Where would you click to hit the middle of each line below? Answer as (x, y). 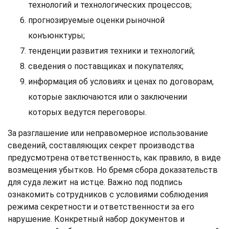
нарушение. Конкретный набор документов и (96, 219)
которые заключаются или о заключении (108, 97)
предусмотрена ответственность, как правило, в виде (114, 157)
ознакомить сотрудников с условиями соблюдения (108, 194)
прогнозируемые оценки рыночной (96, 20)
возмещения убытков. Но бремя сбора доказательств (113, 170)
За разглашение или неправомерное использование (108, 133)
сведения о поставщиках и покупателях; (106, 66)
